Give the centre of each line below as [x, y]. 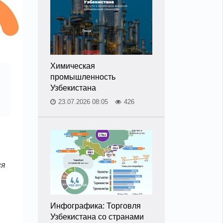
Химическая [73, 66]
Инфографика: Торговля [96, 206]
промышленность [83, 77]
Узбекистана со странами [97, 217]
